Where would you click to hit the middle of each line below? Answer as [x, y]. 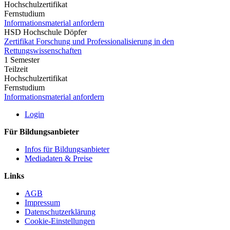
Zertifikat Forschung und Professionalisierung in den [89, 41]
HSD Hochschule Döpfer [45, 32]
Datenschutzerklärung [60, 212]
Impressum [42, 202]
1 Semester [22, 60]
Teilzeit [16, 69]
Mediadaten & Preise [59, 158]
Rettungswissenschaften [43, 50]
